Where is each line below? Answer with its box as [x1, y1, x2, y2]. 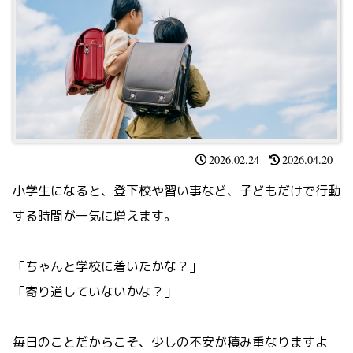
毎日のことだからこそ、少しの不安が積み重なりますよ [13, 333, 328, 351]
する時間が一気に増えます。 [13, 207, 176, 225]
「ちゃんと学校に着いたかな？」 [13, 258, 202, 276]
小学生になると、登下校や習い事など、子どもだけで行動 [13, 182, 340, 200]
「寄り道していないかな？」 [13, 283, 176, 301]
